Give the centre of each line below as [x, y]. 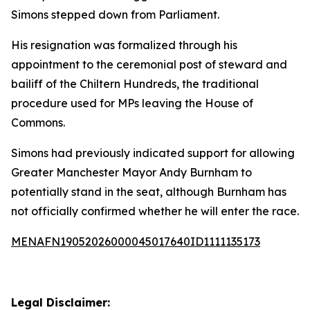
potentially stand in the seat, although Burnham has [149, 192]
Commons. [38, 122]
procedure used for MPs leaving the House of [132, 103]
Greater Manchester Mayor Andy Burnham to [131, 172]
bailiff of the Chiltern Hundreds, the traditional [135, 84]
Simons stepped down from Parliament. [115, 15]
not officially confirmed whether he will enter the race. [155, 211]
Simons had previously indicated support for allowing [153, 153]
